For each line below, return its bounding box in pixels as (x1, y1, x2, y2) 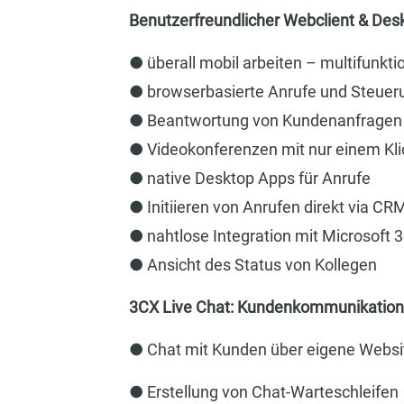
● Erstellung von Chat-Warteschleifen (128, 381, 399, 401)
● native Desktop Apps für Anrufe (128, 168, 371, 188)
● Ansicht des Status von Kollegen (128, 254, 377, 274)
